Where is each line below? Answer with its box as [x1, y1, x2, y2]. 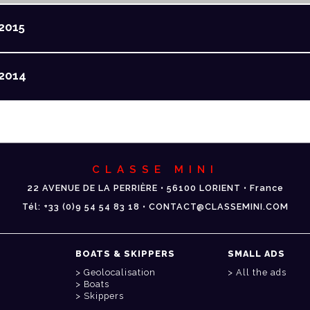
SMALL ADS [228, 248, 285, 259]
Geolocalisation [84, 267, 156, 278]
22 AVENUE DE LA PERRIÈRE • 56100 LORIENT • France [26, 183, 284, 194]
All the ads [236, 267, 286, 278]
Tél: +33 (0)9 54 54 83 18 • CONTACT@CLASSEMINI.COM [21, 201, 289, 212]
